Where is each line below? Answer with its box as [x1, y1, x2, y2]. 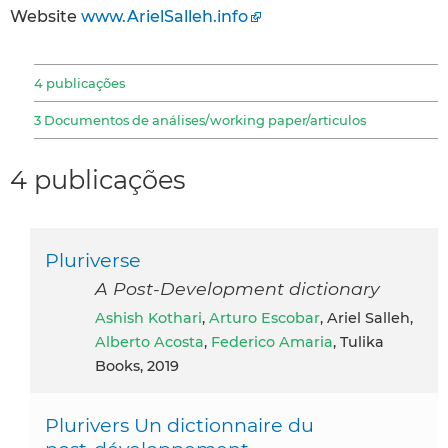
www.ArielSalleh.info [81, 6, 248, 26]
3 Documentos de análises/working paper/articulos [34, 111, 366, 128]
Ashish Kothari [106, 308, 202, 327]
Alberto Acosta [95, 332, 204, 351]
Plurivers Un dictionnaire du [45, 412, 314, 437]
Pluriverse [45, 247, 141, 272]
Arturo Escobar [209, 308, 320, 327]
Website [10, 6, 81, 26]
